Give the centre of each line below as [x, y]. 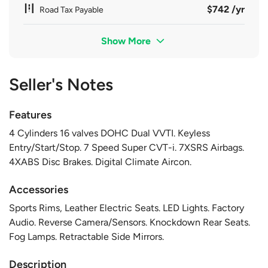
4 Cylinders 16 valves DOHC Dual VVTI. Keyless [109, 133]
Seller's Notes [61, 84]
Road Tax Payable [71, 10]
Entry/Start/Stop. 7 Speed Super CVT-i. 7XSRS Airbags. [127, 147]
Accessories [39, 189]
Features [30, 115]
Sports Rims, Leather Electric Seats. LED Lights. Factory [127, 208]
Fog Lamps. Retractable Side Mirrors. [86, 236]
